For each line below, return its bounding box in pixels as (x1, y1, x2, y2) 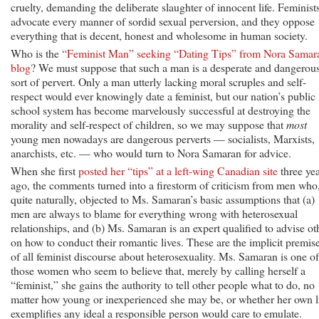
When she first (11, 162, 78, 178)
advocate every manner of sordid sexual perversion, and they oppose (11, 13, 315, 28)
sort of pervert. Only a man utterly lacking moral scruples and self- (11, 73, 306, 89)
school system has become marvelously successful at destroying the (11, 102, 310, 117)
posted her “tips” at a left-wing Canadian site (78, 162, 278, 178)
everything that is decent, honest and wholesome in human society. (11, 27, 308, 43)
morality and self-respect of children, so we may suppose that (11, 116, 286, 132)
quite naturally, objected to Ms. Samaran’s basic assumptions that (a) (11, 191, 315, 206)
